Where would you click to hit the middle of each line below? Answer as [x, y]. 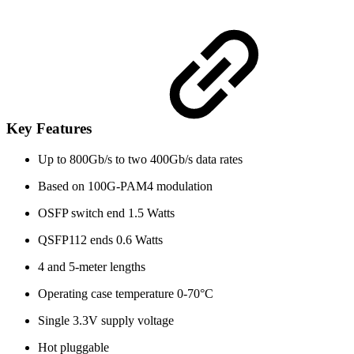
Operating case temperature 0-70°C [126, 293]
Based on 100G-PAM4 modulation [125, 186]
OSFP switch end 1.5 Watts [106, 213]
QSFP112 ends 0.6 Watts [100, 239]
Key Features [51, 128]
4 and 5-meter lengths [93, 266]
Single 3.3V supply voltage [106, 320]
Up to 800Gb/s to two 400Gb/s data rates [140, 159]
